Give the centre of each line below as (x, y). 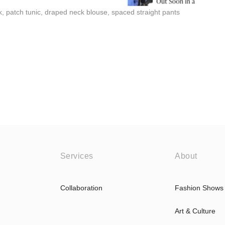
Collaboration (81, 188)
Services (77, 156)
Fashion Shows (199, 188)
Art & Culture (195, 211)
